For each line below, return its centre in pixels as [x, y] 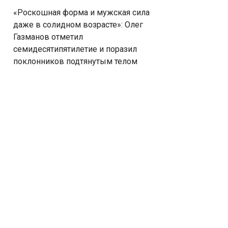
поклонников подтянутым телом [75, 61]
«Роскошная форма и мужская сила [81, 12]
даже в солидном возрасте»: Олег [78, 25]
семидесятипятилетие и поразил [75, 49]
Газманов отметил [48, 37]
